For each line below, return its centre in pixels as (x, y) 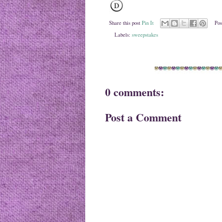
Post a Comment (143, 117)
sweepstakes (145, 35)
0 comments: (135, 92)
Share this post (125, 23)
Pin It (148, 23)
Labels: (123, 35)
